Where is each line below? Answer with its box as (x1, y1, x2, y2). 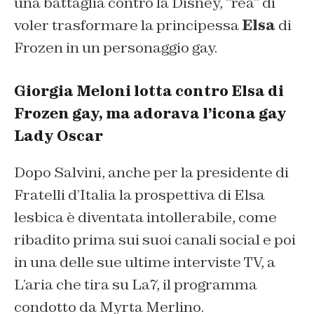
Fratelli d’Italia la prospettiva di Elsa (14, 186, 265, 205)
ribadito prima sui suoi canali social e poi (14, 231, 296, 250)
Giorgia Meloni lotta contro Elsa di (14, 82, 284, 101)
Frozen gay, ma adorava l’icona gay (14, 104, 287, 123)
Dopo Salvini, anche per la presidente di (14, 163, 289, 182)
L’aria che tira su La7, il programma (14, 275, 257, 294)
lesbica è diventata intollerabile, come (14, 208, 277, 227)
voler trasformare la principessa (14, 16, 242, 35)
